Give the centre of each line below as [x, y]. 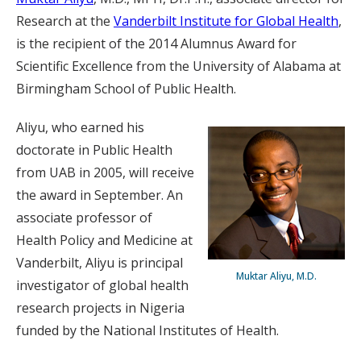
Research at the [65, 21]
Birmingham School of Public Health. [126, 89]
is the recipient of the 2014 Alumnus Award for [156, 44]
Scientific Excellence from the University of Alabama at [178, 66]
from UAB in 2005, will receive [105, 172]
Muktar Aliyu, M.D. [276, 276]
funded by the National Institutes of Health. [147, 330]
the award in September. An [100, 195]
